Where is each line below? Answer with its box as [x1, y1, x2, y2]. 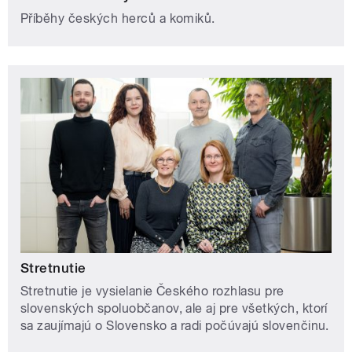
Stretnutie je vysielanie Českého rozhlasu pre [20, 284, 284, 299]
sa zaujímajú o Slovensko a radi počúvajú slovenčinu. [20, 318, 329, 334]
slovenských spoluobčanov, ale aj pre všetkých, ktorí [20, 301, 328, 317]
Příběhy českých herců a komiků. [20, 11, 215, 27]
